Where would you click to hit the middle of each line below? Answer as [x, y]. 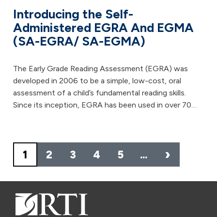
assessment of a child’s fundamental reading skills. [100, 93]
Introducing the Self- [73, 14]
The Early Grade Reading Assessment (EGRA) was [101, 69]
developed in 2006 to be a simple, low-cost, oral [97, 81]
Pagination [39, 147]
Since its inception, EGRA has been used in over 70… [105, 105]
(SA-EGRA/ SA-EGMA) [79, 41]
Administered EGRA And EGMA [103, 28]
